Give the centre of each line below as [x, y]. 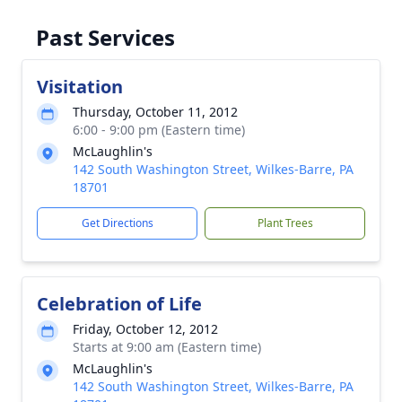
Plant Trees [285, 223]
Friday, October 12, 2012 [145, 329]
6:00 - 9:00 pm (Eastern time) [159, 130]
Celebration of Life [119, 304]
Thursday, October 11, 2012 [155, 112]
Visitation [80, 87]
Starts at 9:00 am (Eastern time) [167, 347]
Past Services [105, 37]
